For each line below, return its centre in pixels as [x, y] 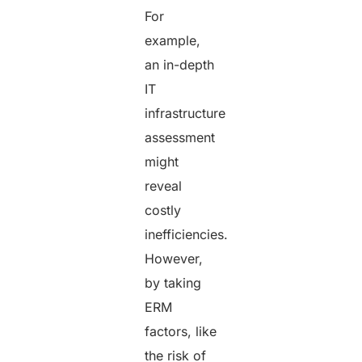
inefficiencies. [187, 234]
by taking [173, 282]
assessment [180, 137]
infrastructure [185, 113]
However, [174, 258]
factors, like [181, 331]
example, [173, 40]
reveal [164, 185]
